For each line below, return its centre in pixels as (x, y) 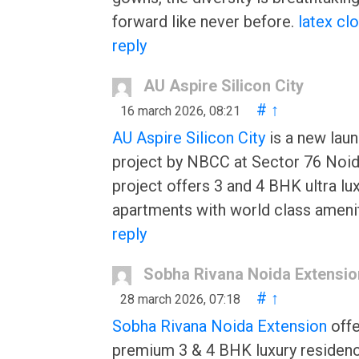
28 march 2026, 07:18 (180, 299)
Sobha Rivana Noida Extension (220, 326)
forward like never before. (205, 22)
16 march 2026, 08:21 (180, 111)
